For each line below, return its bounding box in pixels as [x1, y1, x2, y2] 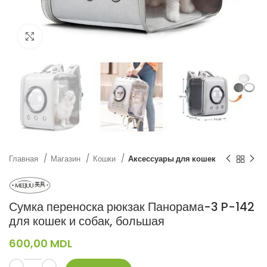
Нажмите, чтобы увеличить [42, 30, 145, 42]
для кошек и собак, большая [9, 212, 164, 229]
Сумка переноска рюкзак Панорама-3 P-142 [9, 198, 254, 215]
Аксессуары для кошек [128, 153, 216, 165]
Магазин [51, 153, 83, 165]
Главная [9, 153, 41, 165]
